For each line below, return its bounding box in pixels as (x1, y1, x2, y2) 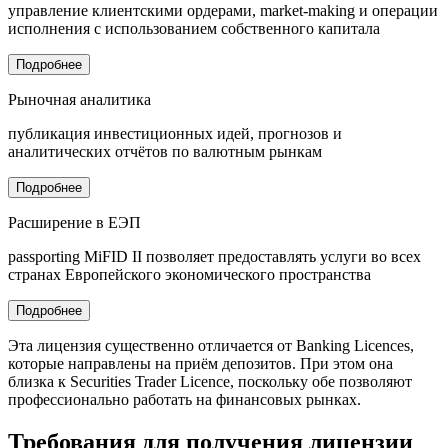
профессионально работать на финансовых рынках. (8, 391, 361, 409)
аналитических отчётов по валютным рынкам (8, 143, 322, 161)
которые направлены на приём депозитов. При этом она (8, 355, 393, 373)
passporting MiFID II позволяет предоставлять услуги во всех (8, 248, 421, 266)
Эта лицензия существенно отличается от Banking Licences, (8, 337, 414, 355)
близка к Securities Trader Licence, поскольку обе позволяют (8, 373, 412, 391)
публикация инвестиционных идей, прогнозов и (8, 125, 342, 143)
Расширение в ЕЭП (8, 214, 141, 232)
